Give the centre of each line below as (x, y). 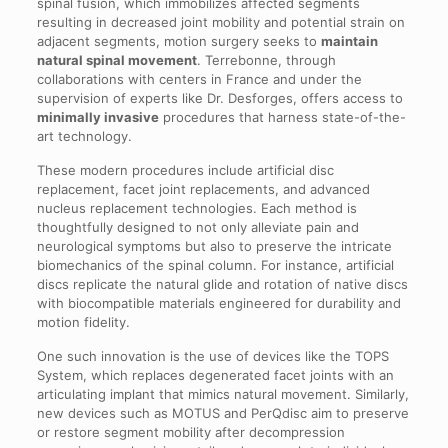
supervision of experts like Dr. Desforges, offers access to (219, 97)
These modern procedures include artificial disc (185, 169)
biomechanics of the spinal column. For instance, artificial (215, 264)
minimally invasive (97, 116)
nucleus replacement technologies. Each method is (196, 207)
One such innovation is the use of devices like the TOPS (212, 355)
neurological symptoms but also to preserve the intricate (214, 245)
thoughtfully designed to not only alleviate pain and (197, 226)
